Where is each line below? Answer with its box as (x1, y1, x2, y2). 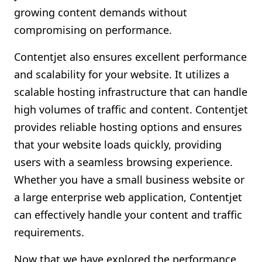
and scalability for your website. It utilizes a (14, 67, 229, 81)
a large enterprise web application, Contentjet (14, 190, 242, 204)
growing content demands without (14, 5, 187, 19)
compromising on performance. (14, 23, 172, 37)
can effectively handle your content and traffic (14, 208, 242, 222)
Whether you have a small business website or (14, 173, 244, 187)
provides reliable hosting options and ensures (14, 120, 242, 134)
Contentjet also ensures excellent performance (14, 50, 247, 64)
